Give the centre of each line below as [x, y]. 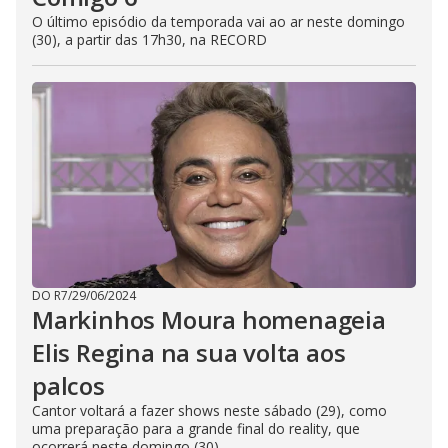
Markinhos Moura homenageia [209, 320]
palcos [68, 386]
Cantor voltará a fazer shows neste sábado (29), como [209, 411]
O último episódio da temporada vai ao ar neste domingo [218, 22]
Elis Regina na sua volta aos [189, 353]
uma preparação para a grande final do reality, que [196, 429]
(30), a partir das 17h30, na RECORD [149, 40]
